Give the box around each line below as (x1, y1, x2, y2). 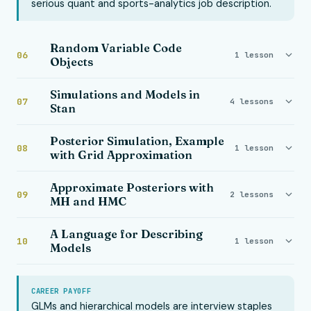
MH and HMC (50, 194, 126, 208)
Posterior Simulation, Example (50, 134, 224, 148)
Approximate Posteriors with (50, 180, 214, 194)
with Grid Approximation (50, 148, 192, 162)
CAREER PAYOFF (31, 286, 92, 296)
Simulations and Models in (50, 87, 200, 101)
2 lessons (230, 190, 274, 199)
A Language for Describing (50, 227, 203, 241)
